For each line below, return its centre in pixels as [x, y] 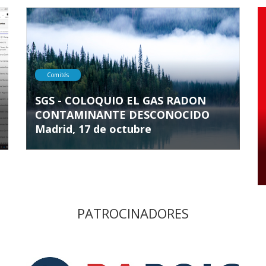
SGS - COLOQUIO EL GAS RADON [121, 100]
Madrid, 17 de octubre [93, 129]
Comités [58, 75]
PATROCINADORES [133, 213]
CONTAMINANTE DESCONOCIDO [122, 114]
